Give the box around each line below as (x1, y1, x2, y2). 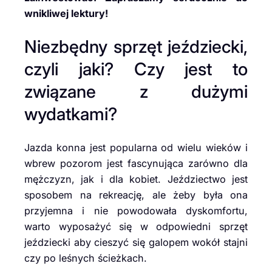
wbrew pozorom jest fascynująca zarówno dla (24, 157, 248, 169)
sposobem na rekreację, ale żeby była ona (24, 188, 248, 201)
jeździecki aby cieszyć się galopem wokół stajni (24, 236, 248, 248)
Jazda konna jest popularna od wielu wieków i (24, 141, 248, 154)
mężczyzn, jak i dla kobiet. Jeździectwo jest (24, 172, 248, 185)
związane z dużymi (24, 81, 248, 103)
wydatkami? (24, 103, 117, 125)
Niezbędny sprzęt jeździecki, (24, 36, 248, 58)
